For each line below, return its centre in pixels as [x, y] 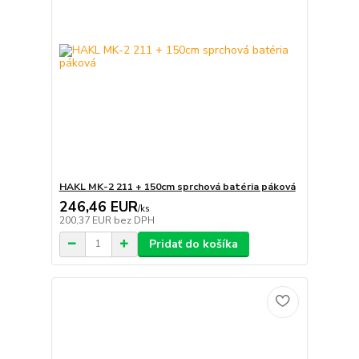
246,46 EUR [98, 206]
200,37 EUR [86, 220]
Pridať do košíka [193, 244]
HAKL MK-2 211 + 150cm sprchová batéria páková [177, 186]
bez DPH [134, 220]
